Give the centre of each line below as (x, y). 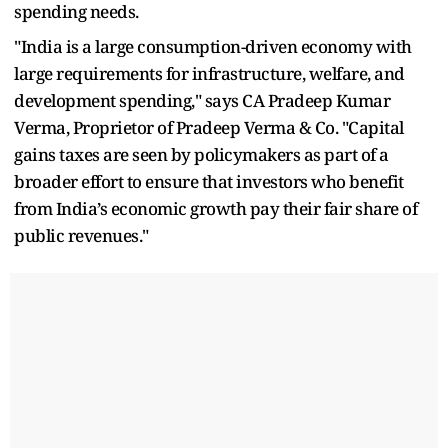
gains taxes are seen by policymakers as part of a (201, 154)
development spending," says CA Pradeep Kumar (202, 100)
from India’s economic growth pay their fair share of (215, 208)
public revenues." (81, 235)
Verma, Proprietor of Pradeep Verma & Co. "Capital (209, 127)
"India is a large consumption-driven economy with (213, 46)
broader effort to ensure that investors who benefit (209, 181)
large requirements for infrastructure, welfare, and (209, 73)
